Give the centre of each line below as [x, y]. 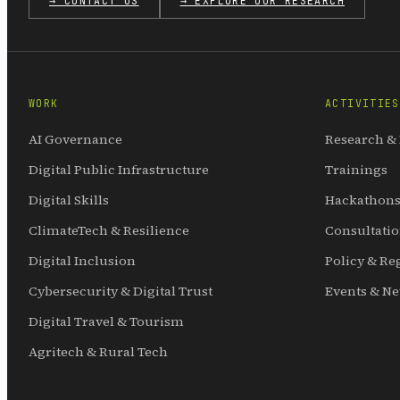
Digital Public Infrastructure [119, 169]
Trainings [356, 169]
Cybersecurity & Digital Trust [121, 291]
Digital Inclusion [82, 260]
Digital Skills [69, 200]
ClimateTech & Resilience [109, 230]
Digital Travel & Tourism [106, 321]
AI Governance [75, 139]
